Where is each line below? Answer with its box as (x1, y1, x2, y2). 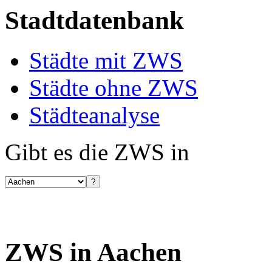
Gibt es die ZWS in (5, 139, 189, 166)
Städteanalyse (29, 102, 160, 129)
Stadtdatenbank (5, 5, 184, 35)
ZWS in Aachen (5, 238, 182, 267)
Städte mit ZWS (29, 47, 183, 74)
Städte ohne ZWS (29, 75, 198, 101)
